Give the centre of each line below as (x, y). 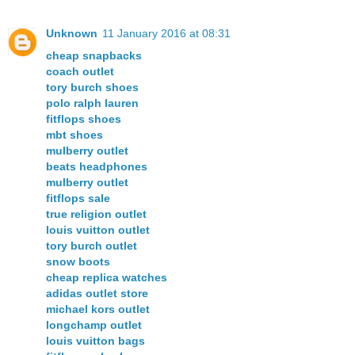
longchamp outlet (94, 325)
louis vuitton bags (95, 341)
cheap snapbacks (94, 56)
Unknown (72, 34)
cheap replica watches (107, 278)
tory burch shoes (92, 88)
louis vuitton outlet (98, 230)
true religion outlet (96, 214)
